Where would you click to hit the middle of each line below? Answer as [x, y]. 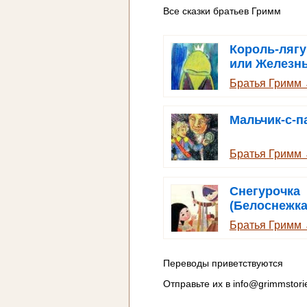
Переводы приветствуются [223, 264]
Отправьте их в [198, 284]
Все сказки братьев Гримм [222, 11]
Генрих [250, 78]
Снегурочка [265, 191]
